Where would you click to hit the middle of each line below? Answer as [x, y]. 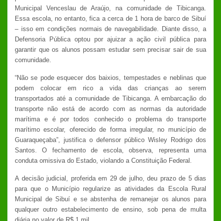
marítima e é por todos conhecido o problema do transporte [110, 119]
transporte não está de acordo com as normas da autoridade [110, 109]
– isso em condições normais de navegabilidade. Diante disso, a [110, 29]
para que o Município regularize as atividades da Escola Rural [110, 188]
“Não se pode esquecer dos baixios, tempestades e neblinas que [110, 77]
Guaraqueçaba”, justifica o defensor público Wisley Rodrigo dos [110, 140]
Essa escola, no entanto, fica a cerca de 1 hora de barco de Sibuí [110, 18]
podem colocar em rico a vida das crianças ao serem [110, 88]
